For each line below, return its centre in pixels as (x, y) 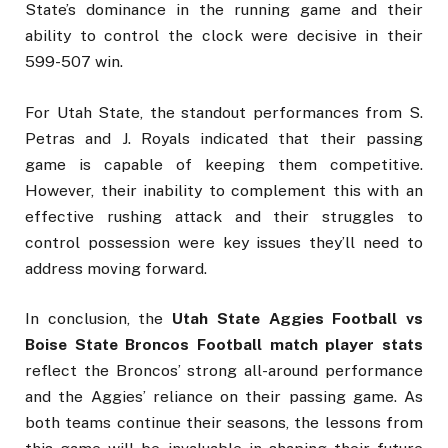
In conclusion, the (99, 318)
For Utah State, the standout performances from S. (224, 112)
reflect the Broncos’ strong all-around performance (224, 370)
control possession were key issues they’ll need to (224, 242)
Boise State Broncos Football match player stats (224, 344)
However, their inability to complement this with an (224, 190)
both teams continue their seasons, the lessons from (224, 422)
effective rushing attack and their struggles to (224, 216)
